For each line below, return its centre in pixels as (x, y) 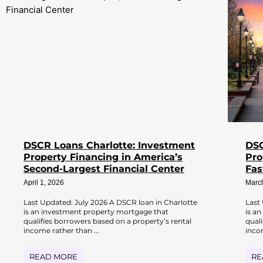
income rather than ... (61, 230)
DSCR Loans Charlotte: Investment (109, 145)
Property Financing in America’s (103, 157)
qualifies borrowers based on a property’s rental (107, 221)
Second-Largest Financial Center (104, 168)
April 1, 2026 (44, 183)
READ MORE (53, 256)
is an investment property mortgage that (96, 211)
